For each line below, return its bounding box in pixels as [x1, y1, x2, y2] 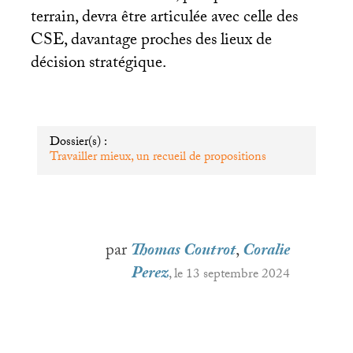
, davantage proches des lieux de [63, 28, 272, 57]
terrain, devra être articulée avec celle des [30, 5, 298, 34]
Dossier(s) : [49, 132, 107, 154]
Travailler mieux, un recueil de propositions [49, 147, 266, 169]
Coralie [243, 238, 291, 267]
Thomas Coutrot [131, 238, 236, 267]
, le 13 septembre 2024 [169, 264, 291, 288]
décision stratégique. [30, 50, 166, 80]
